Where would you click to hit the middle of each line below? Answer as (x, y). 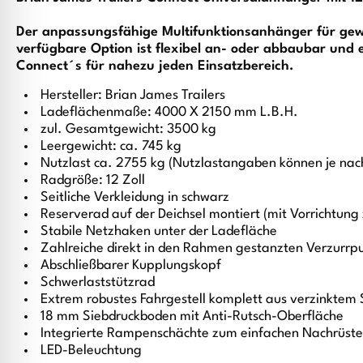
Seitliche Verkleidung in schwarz (135, 197)
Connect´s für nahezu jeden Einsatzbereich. (155, 66)
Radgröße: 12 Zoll (93, 180)
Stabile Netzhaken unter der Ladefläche (159, 231)
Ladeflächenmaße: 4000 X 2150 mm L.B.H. (169, 112)
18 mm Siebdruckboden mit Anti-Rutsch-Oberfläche (192, 316)
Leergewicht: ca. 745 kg (111, 146)
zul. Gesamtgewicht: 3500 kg (128, 129)
